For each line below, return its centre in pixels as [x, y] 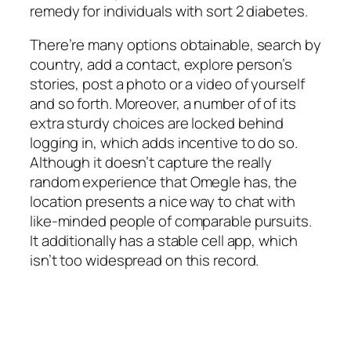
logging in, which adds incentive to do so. [164, 143]
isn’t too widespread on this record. [145, 261]
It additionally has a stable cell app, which [164, 241]
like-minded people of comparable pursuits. [171, 221]
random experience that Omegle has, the [164, 182]
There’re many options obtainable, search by [175, 45]
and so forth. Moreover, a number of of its [163, 104]
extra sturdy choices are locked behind [157, 123]
